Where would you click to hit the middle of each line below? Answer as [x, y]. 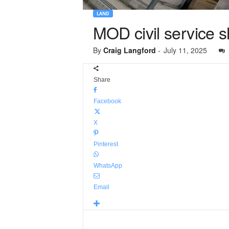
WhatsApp [108, 166]
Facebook [107, 101]
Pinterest [106, 144]
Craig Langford [129, 50]
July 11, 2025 [185, 50]
